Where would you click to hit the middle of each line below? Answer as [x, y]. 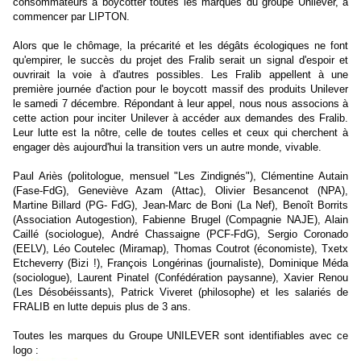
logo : [26, 350]
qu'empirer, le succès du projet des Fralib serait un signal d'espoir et [180, 60]
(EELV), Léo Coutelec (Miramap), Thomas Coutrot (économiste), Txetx [180, 248]
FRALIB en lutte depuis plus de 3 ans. [102, 306]
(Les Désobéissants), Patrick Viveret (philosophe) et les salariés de [180, 292]
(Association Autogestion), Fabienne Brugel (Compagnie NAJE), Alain [180, 219]
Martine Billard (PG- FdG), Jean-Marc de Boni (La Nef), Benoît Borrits [180, 205]
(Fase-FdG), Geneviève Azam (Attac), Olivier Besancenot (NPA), [180, 190]
